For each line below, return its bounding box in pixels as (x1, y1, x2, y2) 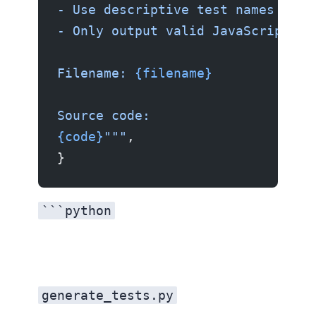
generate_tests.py (42, 288, 174, 303)
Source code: (57, 108, 150, 123)
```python (42, 203, 111, 219)
